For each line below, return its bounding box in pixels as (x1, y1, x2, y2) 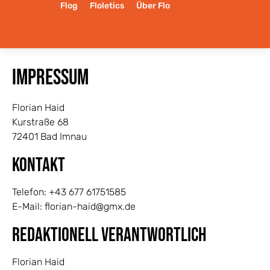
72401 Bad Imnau (12, 131, 87, 142)
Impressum (12, 65, 89, 91)
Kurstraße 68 (12, 116, 69, 128)
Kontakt (12, 154, 65, 177)
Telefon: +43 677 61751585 (12, 186, 126, 198)
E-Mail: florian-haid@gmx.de (12, 201, 136, 212)
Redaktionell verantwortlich (12, 224, 206, 247)
